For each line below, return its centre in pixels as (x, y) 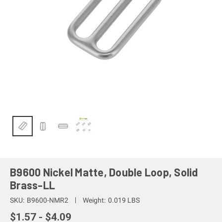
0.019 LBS (124, 200)
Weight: (94, 200)
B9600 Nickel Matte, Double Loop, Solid (104, 172)
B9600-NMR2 (47, 200)
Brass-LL (32, 185)
